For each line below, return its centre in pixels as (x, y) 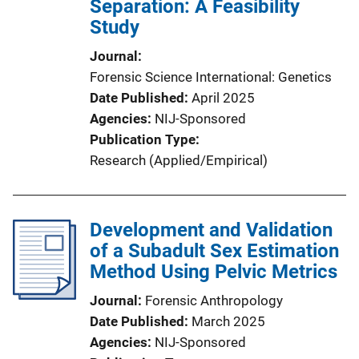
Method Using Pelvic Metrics (214, 272)
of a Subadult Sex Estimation (214, 251)
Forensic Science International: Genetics (211, 77)
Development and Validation (211, 230)
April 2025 (223, 98)
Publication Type (143, 139)
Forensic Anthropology (214, 301)
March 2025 (228, 321)
